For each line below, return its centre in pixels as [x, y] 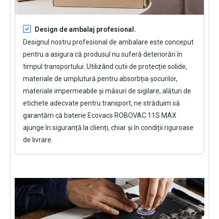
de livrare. [38, 140]
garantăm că [44, 115]
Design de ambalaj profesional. [85, 29]
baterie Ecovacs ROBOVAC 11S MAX [120, 115]
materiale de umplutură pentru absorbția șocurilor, [100, 78]
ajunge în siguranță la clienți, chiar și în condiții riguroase [108, 127]
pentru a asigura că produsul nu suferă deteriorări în [103, 54]
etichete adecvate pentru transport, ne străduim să [101, 103]
